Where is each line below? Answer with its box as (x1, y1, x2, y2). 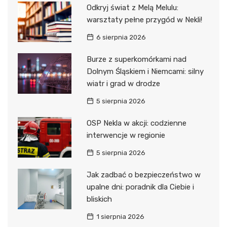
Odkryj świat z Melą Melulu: (86, 3, 178, 13)
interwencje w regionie (86, 131, 165, 140)
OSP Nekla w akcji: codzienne (86, 119, 186, 128)
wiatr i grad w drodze (86, 79, 160, 89)
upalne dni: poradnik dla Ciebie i (86, 182, 194, 192)
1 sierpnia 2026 (96, 213, 144, 221)
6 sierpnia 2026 (96, 33, 146, 42)
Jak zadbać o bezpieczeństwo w (86, 170, 201, 180)
